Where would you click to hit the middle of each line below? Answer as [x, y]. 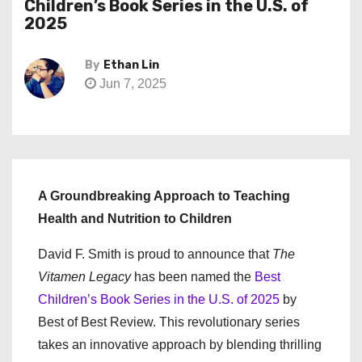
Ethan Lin [131, 65]
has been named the [193, 277]
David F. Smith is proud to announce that [155, 254]
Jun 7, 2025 [131, 84]
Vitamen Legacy [84, 277]
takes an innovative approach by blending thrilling [180, 345]
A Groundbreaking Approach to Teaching [164, 196]
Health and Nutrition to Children [135, 219]
